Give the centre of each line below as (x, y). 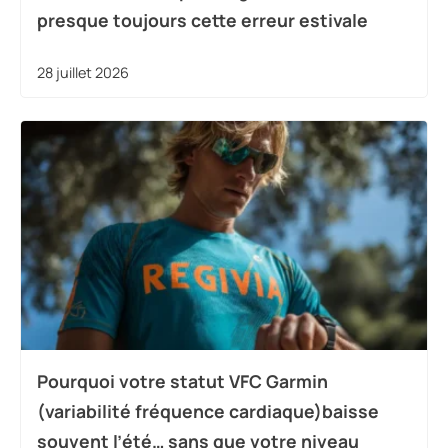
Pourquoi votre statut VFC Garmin (182, 380)
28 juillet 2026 (83, 72)
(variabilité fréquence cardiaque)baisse (208, 410)
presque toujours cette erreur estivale (202, 19)
